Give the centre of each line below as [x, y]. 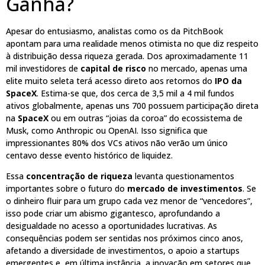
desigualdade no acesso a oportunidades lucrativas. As [112, 226]
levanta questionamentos [183, 176]
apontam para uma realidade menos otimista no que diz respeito [132, 43]
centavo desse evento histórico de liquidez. [89, 155]
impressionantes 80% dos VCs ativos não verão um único [117, 143]
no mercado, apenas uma [197, 68]
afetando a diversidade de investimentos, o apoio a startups [123, 251]
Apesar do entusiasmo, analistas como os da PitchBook [114, 31]
